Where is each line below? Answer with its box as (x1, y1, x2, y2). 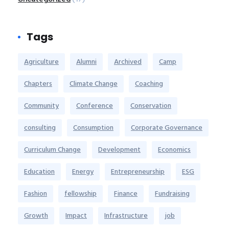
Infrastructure (104, 209, 148, 221)
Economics (158, 143, 191, 155)
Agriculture (24, 55, 59, 67)
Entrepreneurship (111, 165, 165, 177)
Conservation (130, 99, 171, 111)
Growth (24, 209, 48, 221)
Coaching (135, 77, 163, 89)
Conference (76, 99, 113, 111)
